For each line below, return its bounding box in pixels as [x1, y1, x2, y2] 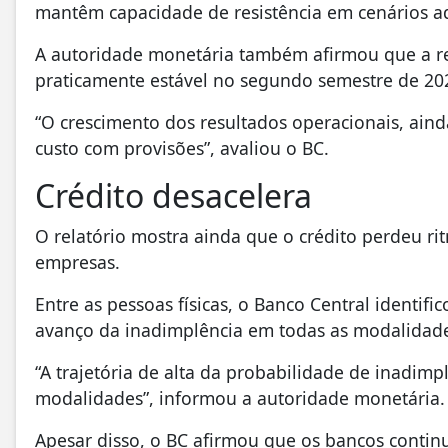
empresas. [35, 250, 120, 275]
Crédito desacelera [35, 174, 312, 218]
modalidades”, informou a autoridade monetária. [35, 386, 445, 411]
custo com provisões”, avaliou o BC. [35, 136, 329, 161]
